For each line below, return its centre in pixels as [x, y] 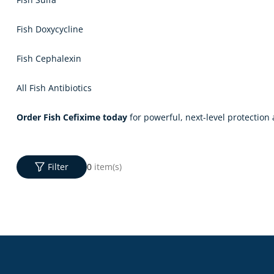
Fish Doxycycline [50, 29]
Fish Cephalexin [49, 58]
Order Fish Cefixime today [72, 117]
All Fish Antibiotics [54, 87]
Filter [58, 166]
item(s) [108, 166]
